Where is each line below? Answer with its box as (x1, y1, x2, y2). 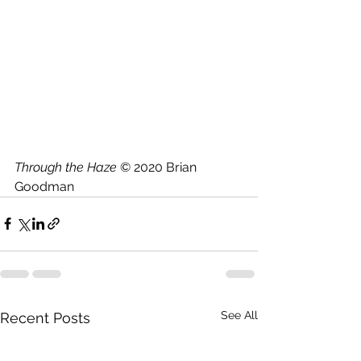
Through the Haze (15, 159, 117, 175)
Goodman (15, 178, 74, 194)
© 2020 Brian (117, 159, 200, 175)
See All (221, 308, 258, 322)
